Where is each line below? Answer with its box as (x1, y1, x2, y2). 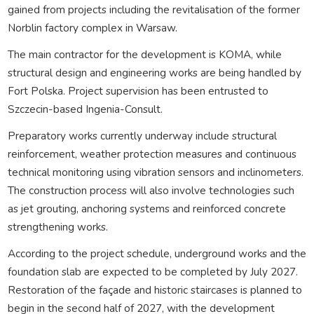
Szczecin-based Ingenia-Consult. (7, 101, 163, 116)
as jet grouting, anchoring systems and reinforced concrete (7, 200, 286, 216)
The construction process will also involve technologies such (7, 182, 294, 198)
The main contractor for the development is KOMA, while (7, 46, 282, 62)
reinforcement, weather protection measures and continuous (7, 146, 296, 161)
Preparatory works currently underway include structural (7, 128, 277, 143)
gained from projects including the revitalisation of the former (7, 1, 300, 17)
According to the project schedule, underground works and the (7, 245, 306, 261)
